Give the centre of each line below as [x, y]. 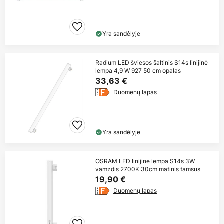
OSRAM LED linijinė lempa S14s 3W [145, 161]
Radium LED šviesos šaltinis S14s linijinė [152, 63]
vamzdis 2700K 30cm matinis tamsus [148, 169]
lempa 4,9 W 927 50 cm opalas [138, 71]
